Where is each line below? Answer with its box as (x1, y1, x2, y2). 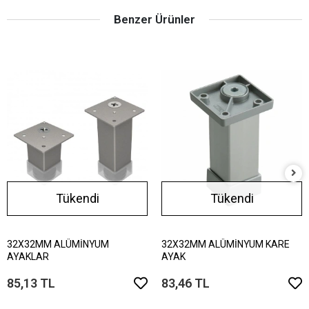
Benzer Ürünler (114, 12, 195, 26)
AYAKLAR (7, 250, 49, 262)
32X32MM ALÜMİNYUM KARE (161, 238, 290, 250)
